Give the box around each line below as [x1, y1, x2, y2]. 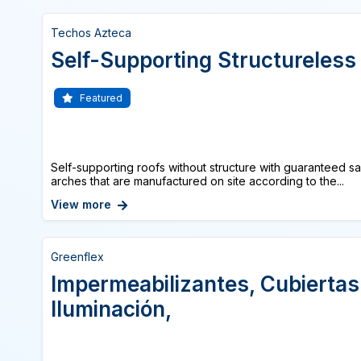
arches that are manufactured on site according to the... [51, 174, 344, 188]
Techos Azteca [51, 26, 131, 39]
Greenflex [51, 250, 104, 263]
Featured [77, 92, 122, 104]
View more [51, 197, 111, 211]
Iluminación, [51, 297, 172, 322]
